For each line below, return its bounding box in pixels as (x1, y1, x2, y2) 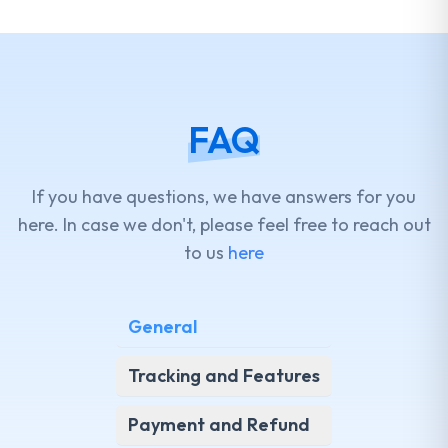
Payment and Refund (128, 413, 310, 437)
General (128, 315, 197, 339)
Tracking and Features (128, 364, 320, 388)
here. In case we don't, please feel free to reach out (17, 213, 431, 237)
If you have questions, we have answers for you (32, 185, 416, 209)
